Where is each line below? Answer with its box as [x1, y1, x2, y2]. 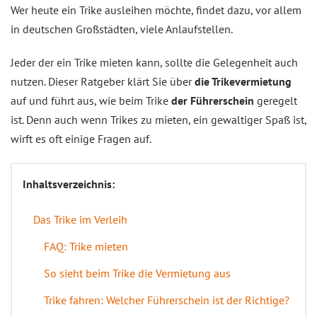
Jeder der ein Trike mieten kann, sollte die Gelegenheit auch [11, 55, 298, 69]
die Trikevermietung [195, 74, 292, 88]
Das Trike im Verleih [33, 212, 127, 226]
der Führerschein [171, 93, 254, 108]
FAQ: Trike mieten [44, 239, 128, 253]
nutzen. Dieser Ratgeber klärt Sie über [11, 74, 195, 88]
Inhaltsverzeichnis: [23, 177, 115, 191]
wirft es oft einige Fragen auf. [11, 132, 151, 146]
